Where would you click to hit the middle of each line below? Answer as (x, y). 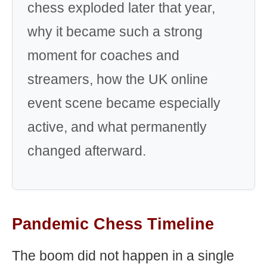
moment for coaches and (103, 55)
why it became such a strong (115, 32)
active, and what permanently (117, 127)
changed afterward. (87, 151)
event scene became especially (124, 103)
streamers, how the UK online (118, 79)
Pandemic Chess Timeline (113, 224)
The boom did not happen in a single (123, 256)
